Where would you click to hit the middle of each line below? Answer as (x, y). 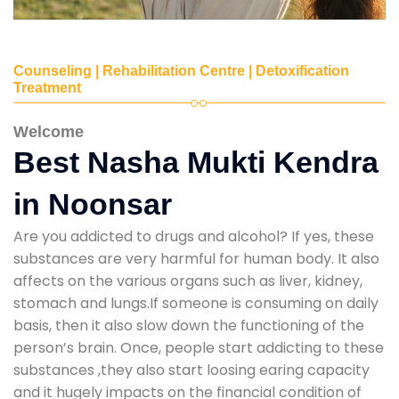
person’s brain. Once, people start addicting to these (199, 347)
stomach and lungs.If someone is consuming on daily (196, 303)
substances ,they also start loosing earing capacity (191, 370)
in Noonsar (93, 204)
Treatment (47, 87)
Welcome (49, 131)
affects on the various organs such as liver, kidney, (188, 281)
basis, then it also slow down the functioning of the (189, 325)
